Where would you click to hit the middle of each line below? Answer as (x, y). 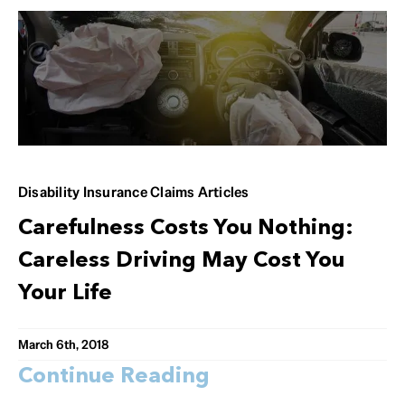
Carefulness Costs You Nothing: (186, 229)
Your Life (65, 294)
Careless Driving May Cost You (181, 262)
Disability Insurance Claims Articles (134, 193)
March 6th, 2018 (63, 345)
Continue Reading (114, 377)
